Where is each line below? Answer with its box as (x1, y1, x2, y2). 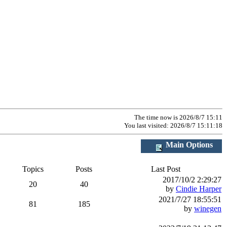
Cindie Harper (176, 184, 221, 193)
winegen (194, 204, 221, 213)
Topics (22, 165, 44, 173)
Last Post (151, 165, 180, 173)
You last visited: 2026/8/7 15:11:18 (124, 122, 222, 129)
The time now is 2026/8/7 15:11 (134, 113, 222, 121)
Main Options (163, 140, 213, 149)
